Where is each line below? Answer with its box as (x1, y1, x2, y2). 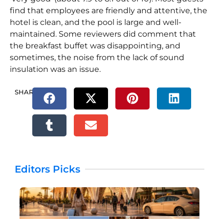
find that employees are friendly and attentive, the (10, 6, 207, 16)
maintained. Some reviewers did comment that (10, 29, 196, 39)
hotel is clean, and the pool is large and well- (10, 18, 181, 27)
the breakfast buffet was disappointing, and (10, 41, 180, 51)
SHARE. (15, 88, 39, 96)
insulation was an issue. (10, 65, 101, 74)
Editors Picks (15, 163, 80, 175)
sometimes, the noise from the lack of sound (10, 53, 184, 63)
